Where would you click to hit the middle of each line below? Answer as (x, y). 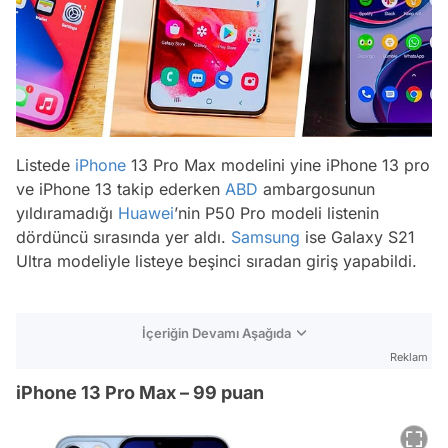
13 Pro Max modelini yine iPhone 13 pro (278, 165)
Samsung (265, 237)
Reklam (409, 357)
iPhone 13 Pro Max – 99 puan (140, 392)
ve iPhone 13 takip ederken (120, 189)
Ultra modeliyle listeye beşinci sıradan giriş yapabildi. (216, 261)
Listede (45, 165)
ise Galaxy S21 (357, 237)
